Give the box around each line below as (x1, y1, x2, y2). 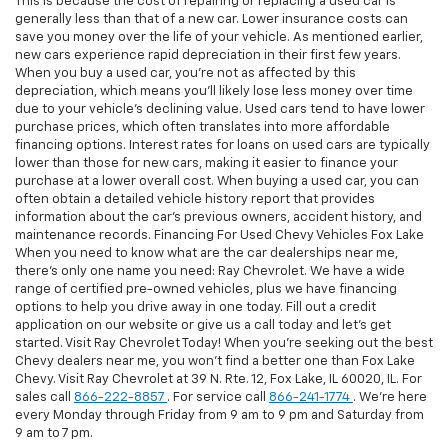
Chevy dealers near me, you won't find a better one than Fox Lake (15, 354, 415, 368)
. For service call (167, 390, 269, 404)
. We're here (353, 390, 427, 404)
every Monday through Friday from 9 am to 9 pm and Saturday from (15, 408, 424, 422)
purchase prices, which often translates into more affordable (15, 120, 390, 134)
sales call (15, 390, 74, 404)
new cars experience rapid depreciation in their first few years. (15, 48, 401, 62)
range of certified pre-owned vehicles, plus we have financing (15, 282, 397, 296)
